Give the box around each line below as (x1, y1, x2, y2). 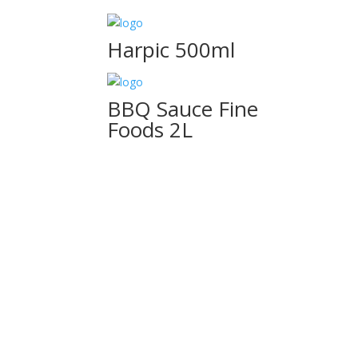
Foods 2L (107, 115, 193, 144)
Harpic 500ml (107, 35, 236, 64)
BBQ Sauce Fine (107, 94, 259, 123)
